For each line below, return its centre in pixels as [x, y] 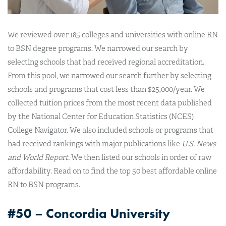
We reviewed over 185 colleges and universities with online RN [113, 35]
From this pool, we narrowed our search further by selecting [109, 75]
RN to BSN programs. [44, 184]
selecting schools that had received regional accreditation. [106, 62]
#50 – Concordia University [89, 213]
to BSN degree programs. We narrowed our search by [98, 48]
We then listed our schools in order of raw [140, 157]
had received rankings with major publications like [95, 144]
